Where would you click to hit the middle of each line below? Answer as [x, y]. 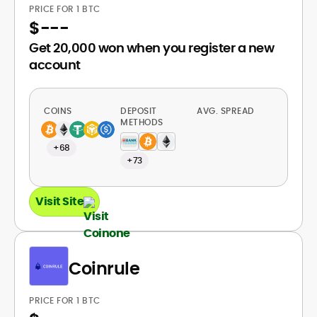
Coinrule [104, 268]
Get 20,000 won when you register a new [151, 48]
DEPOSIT [139, 111]
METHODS [142, 122]
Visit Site [59, 201]
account [55, 65]
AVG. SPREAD [227, 111]
